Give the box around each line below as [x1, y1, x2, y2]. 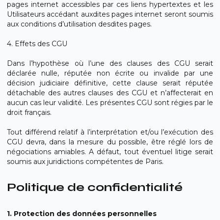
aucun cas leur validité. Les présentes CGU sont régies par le [7, 98, 213, 107]
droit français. [7, 108, 52, 117]
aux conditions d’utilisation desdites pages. [7, 20, 152, 28]
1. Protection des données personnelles [7, 209, 157, 218]
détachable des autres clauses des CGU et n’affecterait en [7, 88, 213, 97]
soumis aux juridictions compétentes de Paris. [7, 157, 164, 166]
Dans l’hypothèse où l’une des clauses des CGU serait [7, 59, 213, 68]
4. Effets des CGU [7, 39, 67, 48]
